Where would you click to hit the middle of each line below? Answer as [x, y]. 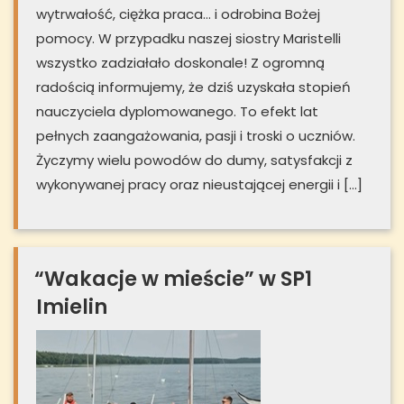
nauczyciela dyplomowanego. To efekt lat [177, 112]
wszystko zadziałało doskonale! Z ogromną [180, 63]
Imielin [72, 307]
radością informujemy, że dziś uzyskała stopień [193, 87]
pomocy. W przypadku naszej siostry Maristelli [188, 39]
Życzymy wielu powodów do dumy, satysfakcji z [194, 161]
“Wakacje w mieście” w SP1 [173, 279]
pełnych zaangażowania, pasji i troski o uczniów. [196, 136]
